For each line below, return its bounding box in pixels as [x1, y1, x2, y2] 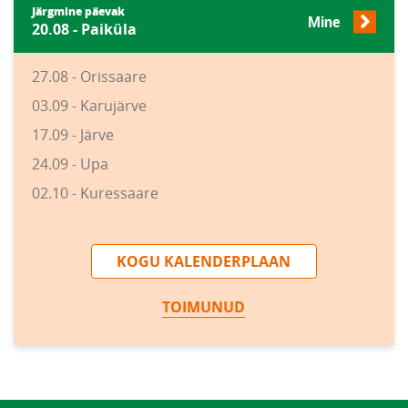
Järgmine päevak [32, 4, 125, 20]
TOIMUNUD [162, 297, 246, 318]
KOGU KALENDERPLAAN [117, 251, 291, 272]
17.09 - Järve [32, 125, 114, 146]
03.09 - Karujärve [32, 96, 147, 117]
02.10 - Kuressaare [32, 183, 158, 204]
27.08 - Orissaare [32, 66, 147, 87]
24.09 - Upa [32, 154, 108, 175]
